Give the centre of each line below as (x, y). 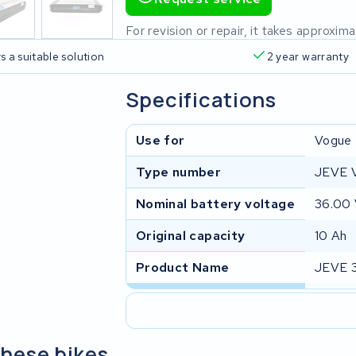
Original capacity (190, 235)
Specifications (201, 99)
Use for (160, 140)
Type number (178, 172)
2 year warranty (308, 57)
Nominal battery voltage (215, 203)
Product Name (182, 267)
